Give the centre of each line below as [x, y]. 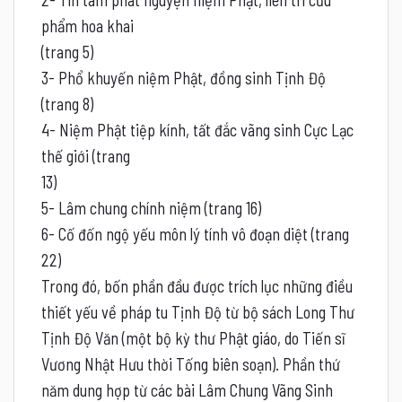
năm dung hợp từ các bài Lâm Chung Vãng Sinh [187, 390]
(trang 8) [67, 104]
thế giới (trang [86, 156]
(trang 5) [67, 52]
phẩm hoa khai [87, 26]
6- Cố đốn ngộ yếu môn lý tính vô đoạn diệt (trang [195, 234]
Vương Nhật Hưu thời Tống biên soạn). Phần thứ [191, 364]
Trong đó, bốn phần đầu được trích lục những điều [197, 286]
